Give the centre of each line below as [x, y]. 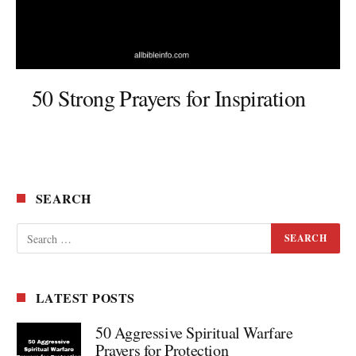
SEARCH [64, 199]
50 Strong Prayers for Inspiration [169, 98]
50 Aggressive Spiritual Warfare [194, 333]
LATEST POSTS [85, 298]
